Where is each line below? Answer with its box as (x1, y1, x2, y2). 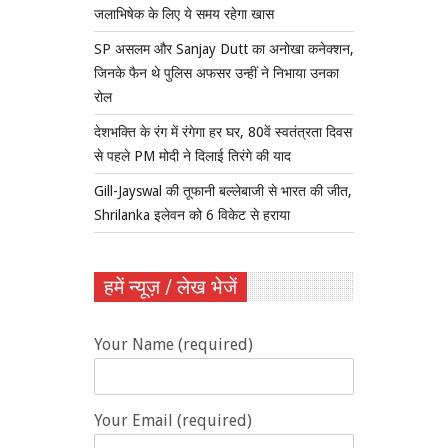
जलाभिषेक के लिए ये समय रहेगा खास (94, 6, 274, 23)
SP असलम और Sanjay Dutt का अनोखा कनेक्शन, (94, 41, 354, 58)
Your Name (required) (94, 335, 253, 355)
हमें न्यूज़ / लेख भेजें (104, 275, 237, 300)
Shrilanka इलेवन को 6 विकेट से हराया (94, 207, 290, 224)
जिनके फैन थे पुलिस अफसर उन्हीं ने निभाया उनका (94, 65, 339, 82)
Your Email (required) (94, 411, 252, 431)
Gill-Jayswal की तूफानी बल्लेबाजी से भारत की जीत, (94, 183, 352, 200)
